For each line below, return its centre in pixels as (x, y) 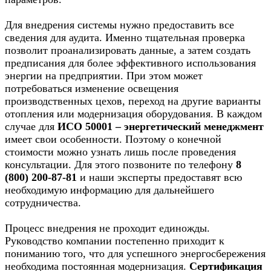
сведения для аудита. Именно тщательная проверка (125, 38)
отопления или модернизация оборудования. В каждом (133, 114)
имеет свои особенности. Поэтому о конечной (113, 139)
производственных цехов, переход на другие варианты (133, 101)
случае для (31, 127)
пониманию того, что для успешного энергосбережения (135, 254)
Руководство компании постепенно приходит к (115, 241)
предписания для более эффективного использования (130, 63)
